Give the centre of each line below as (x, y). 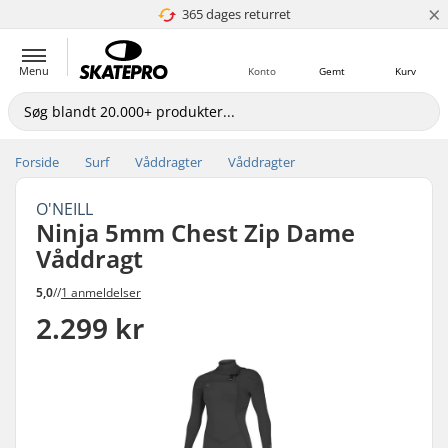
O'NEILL (64, 209)
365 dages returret (236, 14)
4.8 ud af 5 (229, 14)
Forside (37, 162)
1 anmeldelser (101, 292)
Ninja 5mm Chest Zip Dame (195, 232)
